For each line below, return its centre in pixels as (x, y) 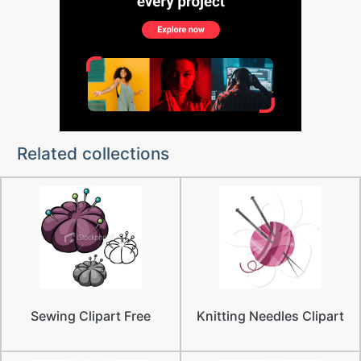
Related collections (93, 154)
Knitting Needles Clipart (270, 316)
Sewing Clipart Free (91, 316)
